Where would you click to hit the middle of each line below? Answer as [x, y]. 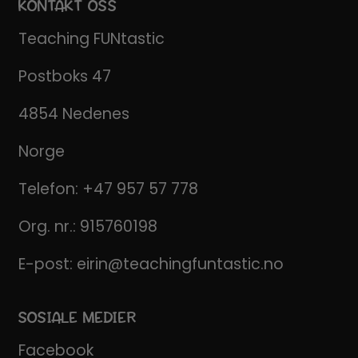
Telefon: [50, 189]
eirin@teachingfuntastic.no [180, 265]
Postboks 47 [64, 77]
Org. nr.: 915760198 [88, 227]
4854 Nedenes [74, 114]
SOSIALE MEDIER [77, 318]
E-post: [47, 265]
